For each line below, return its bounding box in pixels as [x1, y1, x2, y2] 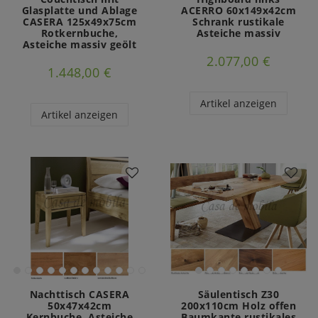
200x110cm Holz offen [181, 299, 296, 313]
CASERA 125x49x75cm [23, 15, 136, 29]
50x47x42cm [48, 299, 111, 313]
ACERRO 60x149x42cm [181, 4, 296, 18]
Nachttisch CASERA [29, 287, 130, 302]
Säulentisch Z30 [197, 287, 280, 302]
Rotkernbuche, [40, 26, 119, 40]
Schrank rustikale [192, 15, 285, 29]
